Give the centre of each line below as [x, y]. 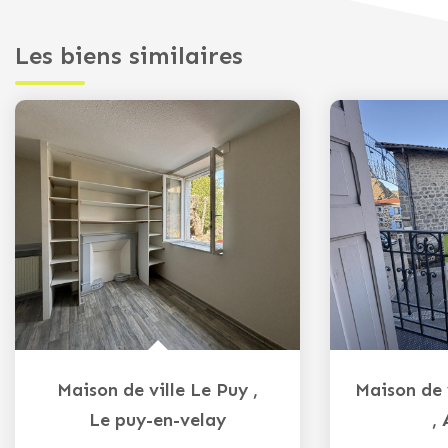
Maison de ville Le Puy [152, 389]
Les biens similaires [129, 55]
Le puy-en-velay [157, 419]
